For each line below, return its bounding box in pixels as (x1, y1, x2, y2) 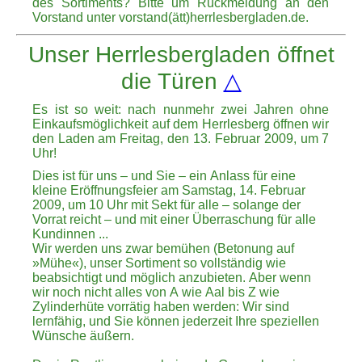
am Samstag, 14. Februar (161, 183, 306, 198)
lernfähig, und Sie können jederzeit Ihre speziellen (32, 314, 320, 329)
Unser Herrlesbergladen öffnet (27, 42, 335, 67)
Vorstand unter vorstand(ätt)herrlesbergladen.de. (32, 11, 309, 25)
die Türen (120, 69, 224, 94)
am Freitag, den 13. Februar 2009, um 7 (98, 132, 330, 146)
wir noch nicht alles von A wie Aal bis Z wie (32, 285, 280, 300)
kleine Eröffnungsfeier (32, 183, 162, 198)
